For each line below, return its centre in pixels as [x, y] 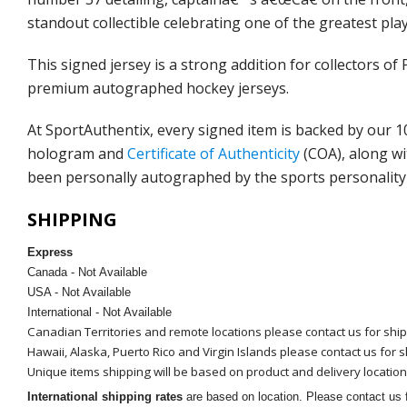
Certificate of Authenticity [213, 154]
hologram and [77, 154]
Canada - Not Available [89, 273]
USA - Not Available [81, 293]
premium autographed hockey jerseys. [158, 89]
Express [50, 253]
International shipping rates [105, 397]
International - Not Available [99, 313]
